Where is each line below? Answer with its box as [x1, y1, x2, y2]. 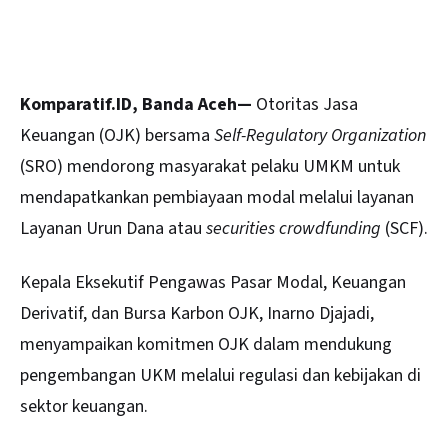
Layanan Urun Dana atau [20, 216, 206, 241]
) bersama [135, 123, 214, 148]
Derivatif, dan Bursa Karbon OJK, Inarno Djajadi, [20, 301, 374, 327]
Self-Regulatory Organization [214, 123, 426, 148]
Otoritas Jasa [252, 92, 358, 117]
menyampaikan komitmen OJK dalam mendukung [20, 332, 392, 358]
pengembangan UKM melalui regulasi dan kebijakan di [20, 363, 421, 389]
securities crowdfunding [206, 216, 381, 241]
